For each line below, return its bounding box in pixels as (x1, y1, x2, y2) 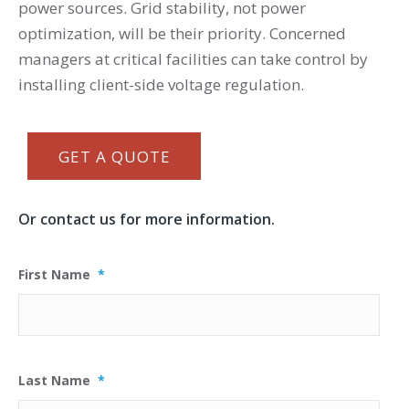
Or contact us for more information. (18, 209, 275, 229)
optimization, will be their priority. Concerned (18, 23, 346, 44)
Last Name (18, 372, 90, 389)
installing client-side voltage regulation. (18, 74, 304, 95)
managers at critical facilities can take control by (18, 48, 368, 69)
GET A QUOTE (58, 146, 171, 167)
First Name (18, 266, 90, 283)
